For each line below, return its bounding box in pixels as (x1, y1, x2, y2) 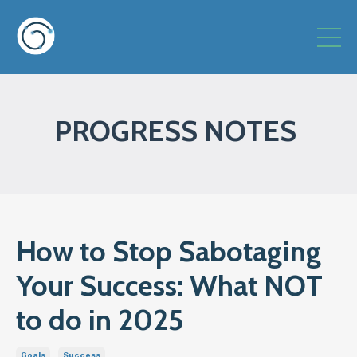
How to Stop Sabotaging (16, 233, 321, 269)
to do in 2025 (16, 302, 183, 337)
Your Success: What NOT (16, 268, 323, 303)
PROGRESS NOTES (54, 113, 303, 148)
